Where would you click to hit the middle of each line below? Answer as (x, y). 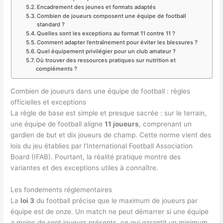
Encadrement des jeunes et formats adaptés (97, 7)
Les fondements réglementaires (61, 190)
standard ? (51, 25)
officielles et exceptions (49, 102)
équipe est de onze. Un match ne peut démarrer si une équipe (110, 212)
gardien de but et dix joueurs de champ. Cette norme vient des (111, 135)
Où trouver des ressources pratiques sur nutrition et (106, 60)
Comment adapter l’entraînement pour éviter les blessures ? (117, 43)
